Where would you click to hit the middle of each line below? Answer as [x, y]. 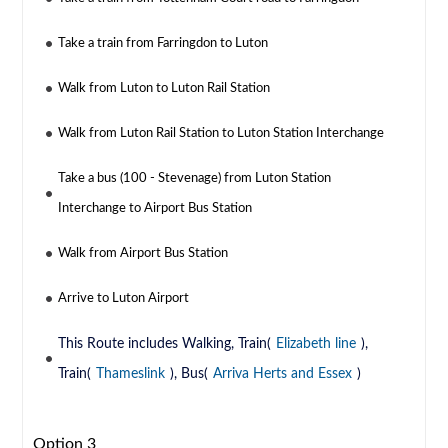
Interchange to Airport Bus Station [155, 209]
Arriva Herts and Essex [283, 374]
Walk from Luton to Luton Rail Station [164, 89]
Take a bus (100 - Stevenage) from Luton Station [195, 179]
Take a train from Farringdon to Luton [163, 44]
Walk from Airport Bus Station [143, 254]
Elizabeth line [316, 344]
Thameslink [131, 374]
